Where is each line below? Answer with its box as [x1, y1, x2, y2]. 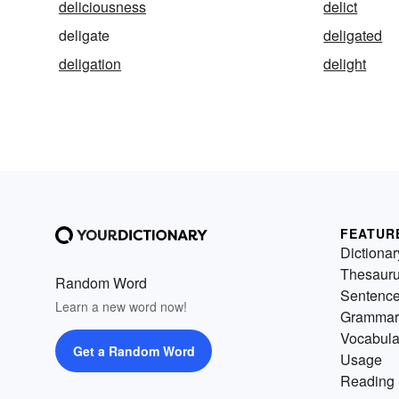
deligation [59, 53, 121, 75]
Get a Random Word [72, 342, 195, 361]
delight [323, 53, 367, 75]
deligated [323, 25, 383, 46]
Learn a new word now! [55, 297, 187, 316]
